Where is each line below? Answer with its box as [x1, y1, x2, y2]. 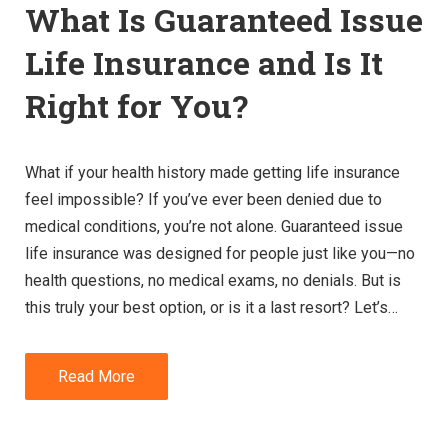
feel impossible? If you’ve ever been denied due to [25, 189, 382, 209]
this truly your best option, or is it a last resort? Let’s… [25, 297, 398, 317]
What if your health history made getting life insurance [25, 162, 400, 182]
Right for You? [25, 83, 248, 127]
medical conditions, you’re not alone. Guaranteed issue [25, 216, 403, 236]
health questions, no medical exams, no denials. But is [25, 270, 401, 290]
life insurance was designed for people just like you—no [25, 243, 415, 263]
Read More [58, 366, 135, 386]
